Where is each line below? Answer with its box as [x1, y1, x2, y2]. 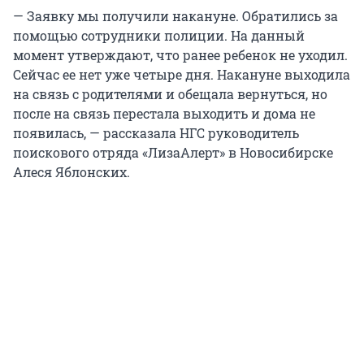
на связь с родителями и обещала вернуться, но [13, 85, 327, 103]
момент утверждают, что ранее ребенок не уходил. [13, 46, 348, 64]
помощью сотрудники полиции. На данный [13, 27, 305, 45]
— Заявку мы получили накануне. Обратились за [13, 7, 338, 25]
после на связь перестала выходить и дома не [13, 105, 315, 123]
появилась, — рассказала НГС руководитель [13, 124, 299, 142]
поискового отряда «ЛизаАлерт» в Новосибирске [13, 144, 333, 162]
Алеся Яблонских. [13, 163, 130, 181]
